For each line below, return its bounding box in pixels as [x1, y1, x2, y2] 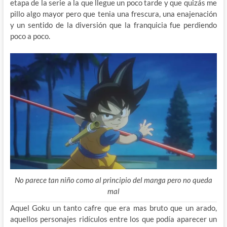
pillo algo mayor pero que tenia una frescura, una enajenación [10, 9, 217, 19]
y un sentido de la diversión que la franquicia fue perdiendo [10, 20, 217, 30]
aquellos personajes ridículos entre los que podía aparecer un [10, 214, 217, 224]
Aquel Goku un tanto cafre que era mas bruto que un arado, [10, 203, 217, 213]
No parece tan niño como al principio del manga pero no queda [14, 175, 212, 185]
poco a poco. [10, 31, 50, 41]
